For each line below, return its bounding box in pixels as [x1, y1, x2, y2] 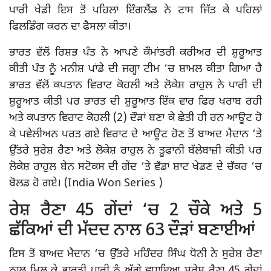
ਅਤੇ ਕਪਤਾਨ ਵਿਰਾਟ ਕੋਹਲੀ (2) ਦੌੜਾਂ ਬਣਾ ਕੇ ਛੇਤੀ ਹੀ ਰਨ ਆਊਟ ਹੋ [9, 111, 262, 125]
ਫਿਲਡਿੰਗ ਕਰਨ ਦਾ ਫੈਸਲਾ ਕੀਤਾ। [9, 19, 131, 34]
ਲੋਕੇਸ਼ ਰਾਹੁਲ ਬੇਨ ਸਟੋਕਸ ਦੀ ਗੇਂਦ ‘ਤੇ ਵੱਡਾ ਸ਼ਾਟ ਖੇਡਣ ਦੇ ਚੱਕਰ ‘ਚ [9, 160, 262, 174]
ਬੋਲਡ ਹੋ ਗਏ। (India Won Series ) [9, 176, 163, 191]
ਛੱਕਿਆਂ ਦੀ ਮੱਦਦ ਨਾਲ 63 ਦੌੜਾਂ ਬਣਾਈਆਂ [9, 220, 255, 242]
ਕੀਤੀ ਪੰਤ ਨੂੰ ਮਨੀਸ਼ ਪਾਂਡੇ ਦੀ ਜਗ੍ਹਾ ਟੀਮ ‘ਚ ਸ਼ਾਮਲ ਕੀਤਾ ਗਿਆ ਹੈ [9, 62, 262, 76]
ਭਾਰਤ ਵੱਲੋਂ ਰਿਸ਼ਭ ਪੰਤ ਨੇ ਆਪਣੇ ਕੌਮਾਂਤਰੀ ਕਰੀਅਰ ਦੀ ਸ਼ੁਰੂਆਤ [9, 45, 262, 60]
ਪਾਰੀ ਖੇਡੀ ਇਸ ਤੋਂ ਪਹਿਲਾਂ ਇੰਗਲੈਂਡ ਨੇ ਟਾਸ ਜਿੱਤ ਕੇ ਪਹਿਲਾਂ [9, 3, 262, 18]
